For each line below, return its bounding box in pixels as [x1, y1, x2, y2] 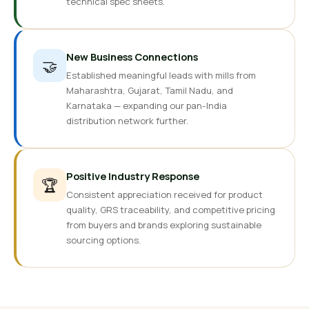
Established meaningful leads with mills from [66, 69, 256, 81]
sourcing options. [66, 234, 141, 246]
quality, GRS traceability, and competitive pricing [66, 203, 275, 216]
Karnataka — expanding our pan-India [66, 99, 227, 112]
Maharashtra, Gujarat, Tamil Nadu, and [66, 84, 233, 97]
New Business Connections [66, 50, 198, 63]
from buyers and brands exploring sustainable [66, 219, 261, 231]
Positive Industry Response [66, 169, 199, 183]
